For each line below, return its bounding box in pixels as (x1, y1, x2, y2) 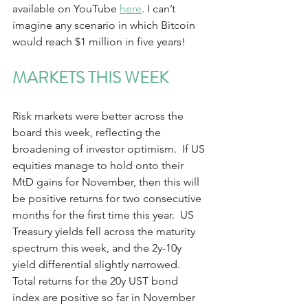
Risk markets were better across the (12, 109, 186, 122)
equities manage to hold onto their (12, 159, 186, 172)
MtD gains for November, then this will (12, 175, 202, 188)
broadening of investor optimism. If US (12, 142, 208, 155)
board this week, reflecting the (12, 126, 164, 139)
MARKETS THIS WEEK (12, 66, 175, 89)
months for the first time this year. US (12, 208, 197, 221)
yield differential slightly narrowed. (12, 258, 186, 271)
